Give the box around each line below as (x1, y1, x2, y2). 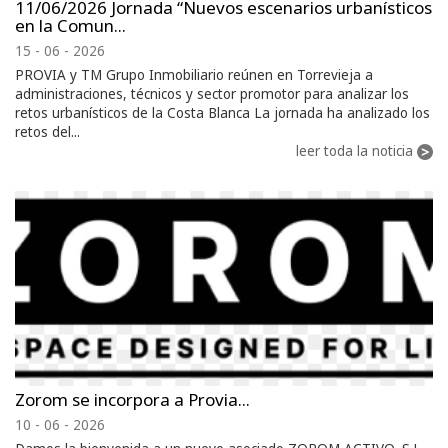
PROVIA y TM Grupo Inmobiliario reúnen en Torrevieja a (15, 65, 373, 84)
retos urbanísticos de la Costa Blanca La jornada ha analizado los (15, 103, 430, 122)
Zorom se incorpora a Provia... (15, 387, 250, 411)
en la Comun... (15, 13, 126, 37)
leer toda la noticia (296, 141, 413, 160)
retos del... (15, 122, 80, 141)
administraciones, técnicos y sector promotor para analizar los (15, 84, 409, 103)
